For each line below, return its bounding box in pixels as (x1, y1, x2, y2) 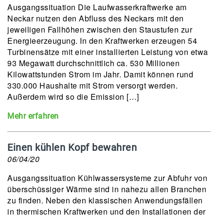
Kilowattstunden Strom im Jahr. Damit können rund (7, 69, 193, 80)
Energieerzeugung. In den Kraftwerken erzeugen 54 (7, 35, 197, 46)
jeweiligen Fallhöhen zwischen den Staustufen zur (7, 24, 192, 35)
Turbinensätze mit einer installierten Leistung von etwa (7, 46, 208, 57)
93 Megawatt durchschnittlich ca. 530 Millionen (7, 57, 180, 69)
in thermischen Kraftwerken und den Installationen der (7, 206, 206, 217)
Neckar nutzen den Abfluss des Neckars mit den (7, 13, 184, 24)
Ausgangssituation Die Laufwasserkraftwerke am (7, 1, 187, 13)
